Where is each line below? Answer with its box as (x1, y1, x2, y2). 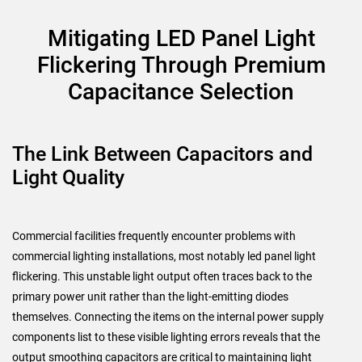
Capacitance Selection (68, 78, 294, 105)
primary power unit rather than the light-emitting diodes (12, 289, 288, 303)
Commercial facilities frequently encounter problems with (12, 229, 296, 242)
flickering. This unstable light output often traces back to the (12, 269, 312, 283)
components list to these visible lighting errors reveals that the (12, 330, 320, 343)
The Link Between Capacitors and (12, 141, 313, 166)
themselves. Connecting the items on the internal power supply (12, 309, 324, 323)
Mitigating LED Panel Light (47, 24, 315, 52)
